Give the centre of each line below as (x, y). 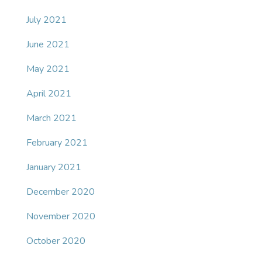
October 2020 (56, 241)
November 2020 (61, 217)
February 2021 (57, 143)
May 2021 (48, 69)
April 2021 (49, 94)
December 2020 (61, 192)
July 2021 (46, 20)
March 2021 (51, 118)
